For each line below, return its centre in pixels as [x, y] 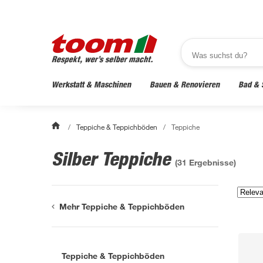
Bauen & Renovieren [185, 84]
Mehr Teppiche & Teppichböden [122, 206]
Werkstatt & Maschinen [91, 84]
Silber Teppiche [113, 159]
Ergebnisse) [211, 162]
